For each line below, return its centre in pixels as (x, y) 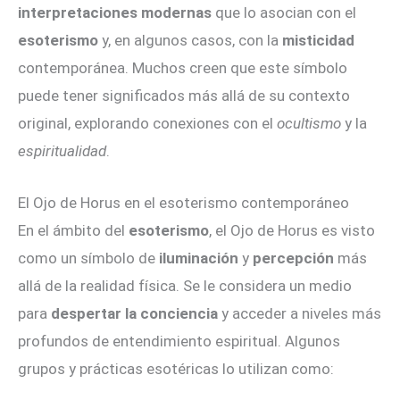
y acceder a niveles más (300, 314)
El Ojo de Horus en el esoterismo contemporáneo (183, 203)
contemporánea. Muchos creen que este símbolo (183, 67)
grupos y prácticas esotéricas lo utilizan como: (176, 369)
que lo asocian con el (284, 12)
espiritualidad (62, 150)
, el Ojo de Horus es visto (292, 231)
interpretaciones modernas (115, 12)
